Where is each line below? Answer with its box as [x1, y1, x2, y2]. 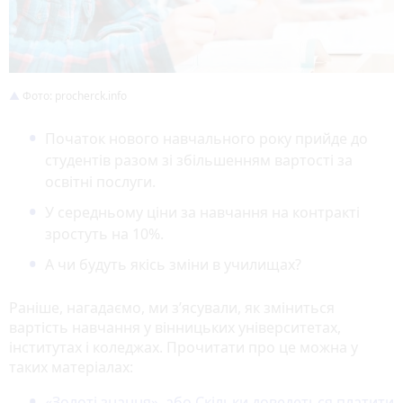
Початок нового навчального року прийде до [45, 128, 368, 148]
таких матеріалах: [9, 356, 133, 377]
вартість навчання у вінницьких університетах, [9, 317, 341, 337]
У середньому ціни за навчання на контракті [45, 201, 360, 222]
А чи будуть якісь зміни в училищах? [45, 254, 301, 274]
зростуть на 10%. [45, 223, 164, 244]
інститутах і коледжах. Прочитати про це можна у [9, 336, 358, 357]
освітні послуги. [45, 171, 156, 192]
